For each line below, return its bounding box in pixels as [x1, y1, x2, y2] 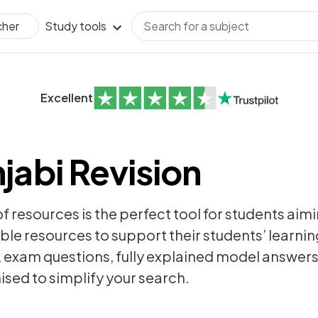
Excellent [40, 90, 93, 105]
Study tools [45, 18, 106, 33]
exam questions [4, 247, 110, 265]
